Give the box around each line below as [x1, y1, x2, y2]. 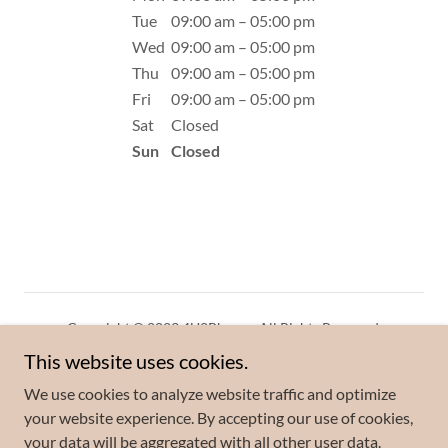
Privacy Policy [176, 366, 272, 386]
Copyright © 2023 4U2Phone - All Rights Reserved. [66, 318, 382, 336]
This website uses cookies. [24, 349, 248, 373]
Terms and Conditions [149, 395, 299, 415]
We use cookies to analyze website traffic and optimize [24, 384, 396, 403]
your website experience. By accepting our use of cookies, [24, 408, 413, 427]
